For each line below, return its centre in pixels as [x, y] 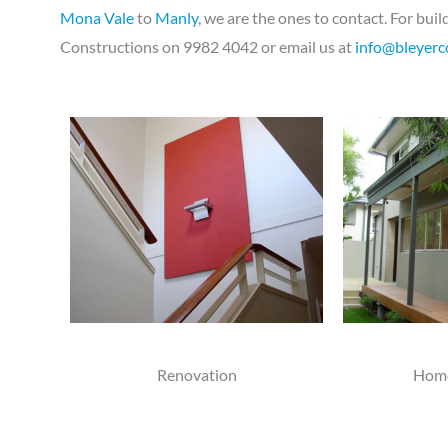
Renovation [196, 375]
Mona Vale [97, 17]
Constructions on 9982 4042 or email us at [207, 46]
